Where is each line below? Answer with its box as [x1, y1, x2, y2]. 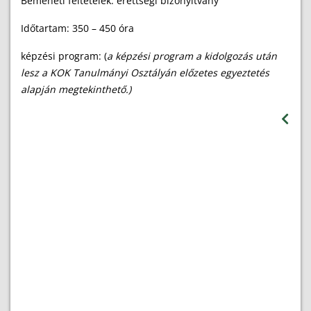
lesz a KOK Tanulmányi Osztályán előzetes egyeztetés [21, 66, 269, 80]
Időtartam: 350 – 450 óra [21, 22, 134, 35]
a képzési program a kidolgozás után [107, 49, 277, 63]
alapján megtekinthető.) [21, 83, 131, 96]
